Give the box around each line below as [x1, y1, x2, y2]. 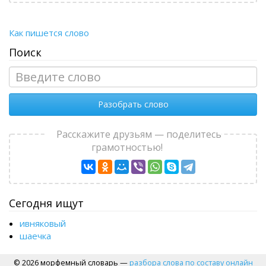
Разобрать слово [97, 99, 169, 110]
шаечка [20, 230, 51, 242]
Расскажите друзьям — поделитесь [56, 128, 221, 141]
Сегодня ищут [9, 196, 84, 210]
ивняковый [20, 217, 66, 229]
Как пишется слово [9, 27, 89, 39]
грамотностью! [91, 141, 163, 154]
